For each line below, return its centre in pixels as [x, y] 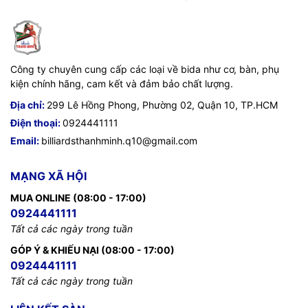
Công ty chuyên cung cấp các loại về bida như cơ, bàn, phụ [145, 69]
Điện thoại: [36, 122]
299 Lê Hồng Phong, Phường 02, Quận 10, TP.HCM [162, 104]
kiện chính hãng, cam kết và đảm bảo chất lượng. [122, 83]
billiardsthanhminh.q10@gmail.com [119, 140]
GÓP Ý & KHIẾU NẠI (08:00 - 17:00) [92, 250]
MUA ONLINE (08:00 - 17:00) [78, 197]
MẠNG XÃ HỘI [48, 176]
